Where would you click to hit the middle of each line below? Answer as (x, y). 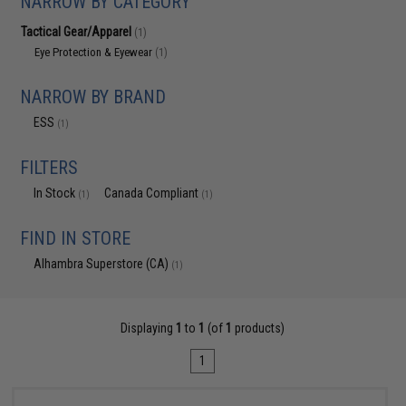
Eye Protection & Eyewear (95, 52)
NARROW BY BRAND (93, 97)
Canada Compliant (153, 193)
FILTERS (49, 168)
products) (259, 328)
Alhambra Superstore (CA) (103, 264)
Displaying (149, 328)
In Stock (56, 193)
